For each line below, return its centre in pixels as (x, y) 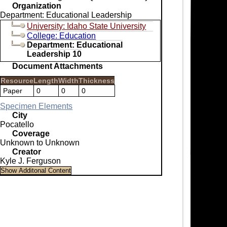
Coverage (31, 133)
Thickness (97, 80)
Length (46, 80)
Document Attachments (58, 66)
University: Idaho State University (87, 26)
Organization (37, 6)
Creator (27, 152)
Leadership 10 (54, 54)
